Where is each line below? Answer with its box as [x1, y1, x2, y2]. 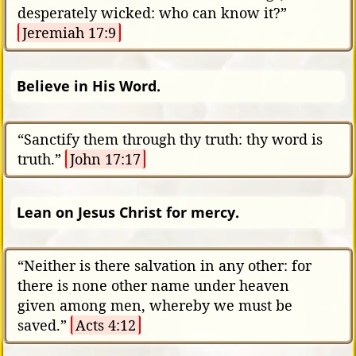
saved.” [17, 315, 71, 335]
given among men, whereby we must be [17, 295, 292, 315]
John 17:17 [70, 149, 141, 168]
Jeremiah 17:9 [22, 22, 116, 42]
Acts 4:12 [75, 315, 136, 335]
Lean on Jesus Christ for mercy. [17, 202, 239, 222]
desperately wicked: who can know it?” [17, 2, 287, 22]
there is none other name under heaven [17, 275, 289, 295]
